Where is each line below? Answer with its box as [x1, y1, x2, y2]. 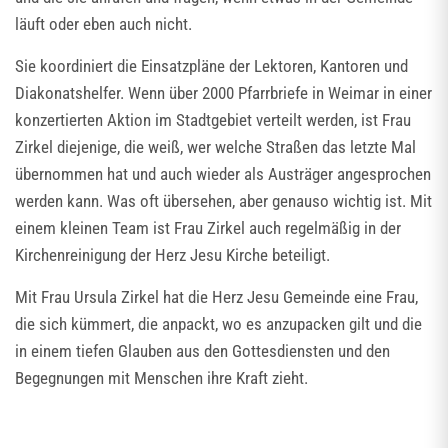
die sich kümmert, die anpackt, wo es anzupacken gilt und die [15, 314, 422, 335]
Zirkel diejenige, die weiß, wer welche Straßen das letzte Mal [15, 137, 416, 158]
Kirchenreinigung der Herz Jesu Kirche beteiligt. [15, 245, 330, 266]
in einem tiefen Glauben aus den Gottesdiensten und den [15, 341, 390, 362]
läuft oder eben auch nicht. [15, 14, 192, 35]
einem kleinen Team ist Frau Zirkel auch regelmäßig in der [15, 218, 401, 239]
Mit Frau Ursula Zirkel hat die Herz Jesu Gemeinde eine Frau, [15, 287, 418, 308]
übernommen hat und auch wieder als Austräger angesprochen [15, 164, 431, 185]
